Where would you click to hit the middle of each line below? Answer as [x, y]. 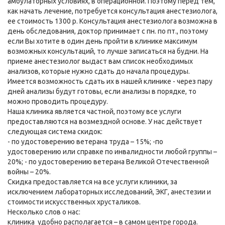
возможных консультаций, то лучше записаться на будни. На [108, 51]
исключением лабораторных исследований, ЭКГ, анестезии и [109, 192]
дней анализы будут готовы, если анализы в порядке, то [102, 92]
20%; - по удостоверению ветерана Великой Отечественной [108, 162]
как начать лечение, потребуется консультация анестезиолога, [113, 11]
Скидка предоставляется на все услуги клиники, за [92, 182]
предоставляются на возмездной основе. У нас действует [105, 122]
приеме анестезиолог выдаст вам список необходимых [100, 62]
